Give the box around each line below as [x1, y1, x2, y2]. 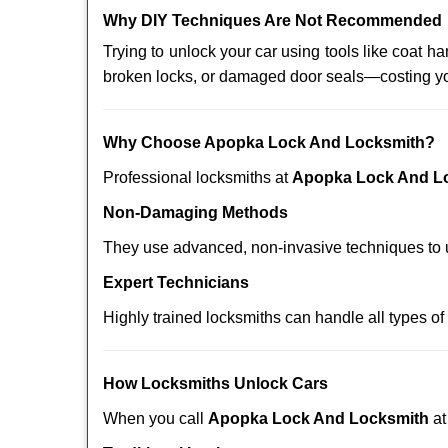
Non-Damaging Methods [103, 204, 288, 221]
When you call [103, 410, 208, 427]
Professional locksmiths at [103, 169, 292, 186]
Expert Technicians [103, 274, 249, 291]
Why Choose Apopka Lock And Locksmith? [103, 134, 435, 151]
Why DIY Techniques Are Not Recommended [103, 12, 442, 29]
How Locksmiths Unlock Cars [103, 375, 328, 392]
